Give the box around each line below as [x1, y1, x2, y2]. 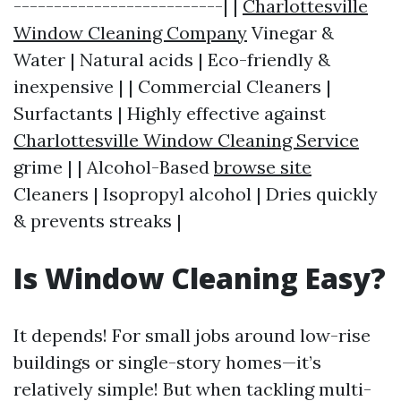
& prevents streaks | [13, 209, 182, 232]
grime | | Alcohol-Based [13, 156, 214, 178]
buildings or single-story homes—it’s [13, 351, 321, 373]
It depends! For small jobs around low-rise [13, 324, 371, 346]
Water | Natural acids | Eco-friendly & [13, 48, 330, 71]
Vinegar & [247, 21, 334, 44]
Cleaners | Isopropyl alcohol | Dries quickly [13, 183, 378, 205]
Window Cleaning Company [13, 21, 247, 44]
